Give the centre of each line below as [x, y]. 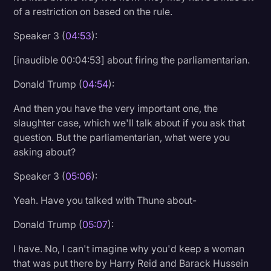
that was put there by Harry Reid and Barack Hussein [131, 263]
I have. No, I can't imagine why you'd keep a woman [129, 248]
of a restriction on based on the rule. [93, 11]
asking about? [45, 152]
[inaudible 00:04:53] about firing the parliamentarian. [132, 60]
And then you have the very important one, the [116, 108]
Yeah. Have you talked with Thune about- [105, 200]
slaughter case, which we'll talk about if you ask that [129, 122]
